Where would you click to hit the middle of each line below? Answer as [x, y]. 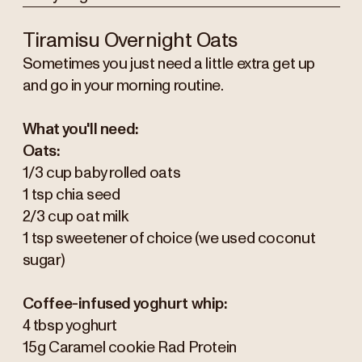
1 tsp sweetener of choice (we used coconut [169, 238]
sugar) [44, 260]
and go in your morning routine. [123, 86]
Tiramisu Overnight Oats [130, 40]
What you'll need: [80, 129]
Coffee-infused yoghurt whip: [125, 304]
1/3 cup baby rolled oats [101, 173]
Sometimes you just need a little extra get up [168, 64]
